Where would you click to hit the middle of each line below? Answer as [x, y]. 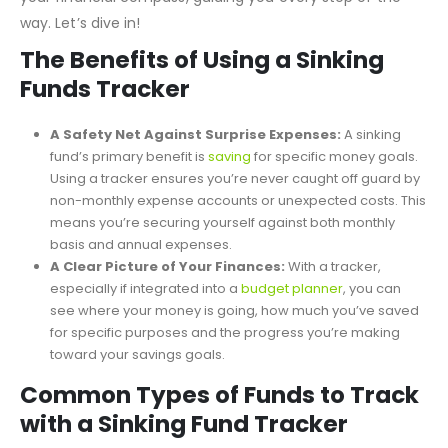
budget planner [291, 338]
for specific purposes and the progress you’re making [224, 382]
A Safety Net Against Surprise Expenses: [195, 184]
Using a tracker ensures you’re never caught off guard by [234, 228]
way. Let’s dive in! [80, 72]
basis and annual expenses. [140, 294]
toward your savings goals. [137, 404]
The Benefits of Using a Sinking [202, 109]
